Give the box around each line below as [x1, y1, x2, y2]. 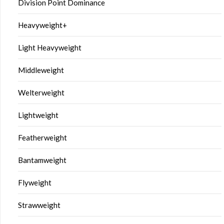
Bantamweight [18, 155, 66, 164]
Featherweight [18, 132, 67, 142]
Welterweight [18, 87, 64, 97]
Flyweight [18, 177, 51, 187]
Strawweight [18, 200, 60, 209]
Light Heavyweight [18, 42, 81, 52]
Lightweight [18, 110, 58, 119]
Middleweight [18, 65, 64, 74]
